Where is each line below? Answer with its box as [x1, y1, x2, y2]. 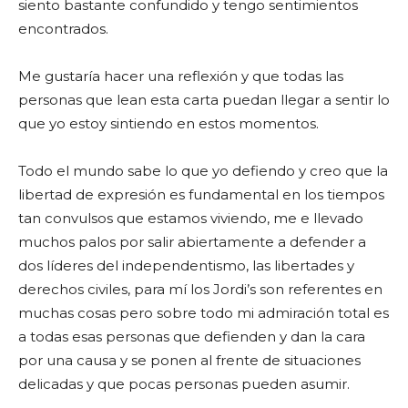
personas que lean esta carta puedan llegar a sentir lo [18, 91, 390, 108]
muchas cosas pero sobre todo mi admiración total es [18, 304, 389, 321]
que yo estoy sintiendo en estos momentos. [18, 115, 319, 132]
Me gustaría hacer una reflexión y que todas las [18, 67, 343, 85]
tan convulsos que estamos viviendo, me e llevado [18, 209, 363, 227]
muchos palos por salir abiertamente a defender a [18, 233, 366, 250]
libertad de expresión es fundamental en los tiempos [18, 186, 384, 203]
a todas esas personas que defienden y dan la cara [18, 328, 365, 345]
